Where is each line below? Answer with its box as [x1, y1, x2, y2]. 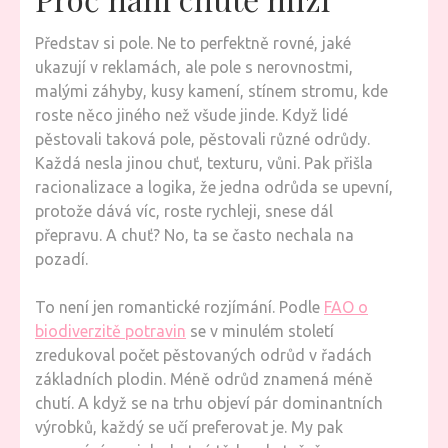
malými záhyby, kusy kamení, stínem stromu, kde [35, 82, 388, 100]
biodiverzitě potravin [35, 322, 186, 340]
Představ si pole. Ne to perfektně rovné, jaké [35, 34, 351, 52]
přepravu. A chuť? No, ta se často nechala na [35, 226, 354, 244]
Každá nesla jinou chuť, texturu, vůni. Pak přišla [35, 154, 373, 172]
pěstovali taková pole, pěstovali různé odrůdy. [35, 130, 370, 148]
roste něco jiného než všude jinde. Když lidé [35, 106, 348, 124]
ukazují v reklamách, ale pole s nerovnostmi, [35, 58, 353, 76]
